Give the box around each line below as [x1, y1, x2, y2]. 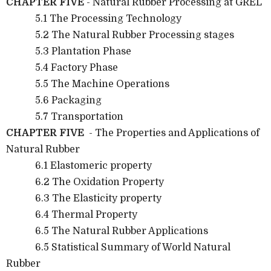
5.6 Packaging [6, 94, 102, 106]
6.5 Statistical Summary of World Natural [6, 241, 230, 253]
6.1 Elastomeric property [6, 160, 152, 171]
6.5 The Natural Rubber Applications [6, 225, 208, 237]
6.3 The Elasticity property [6, 192, 162, 204]
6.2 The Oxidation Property [6, 176, 164, 188]
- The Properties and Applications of [84, 127, 260, 139]
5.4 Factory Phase [6, 62, 118, 73]
